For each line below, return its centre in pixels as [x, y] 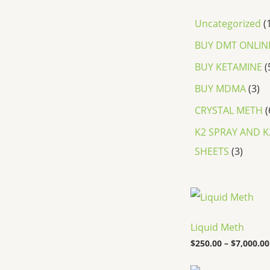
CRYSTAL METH [229, 110]
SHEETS [212, 151]
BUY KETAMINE [228, 67]
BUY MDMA [220, 88]
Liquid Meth [217, 228]
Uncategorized [228, 23]
